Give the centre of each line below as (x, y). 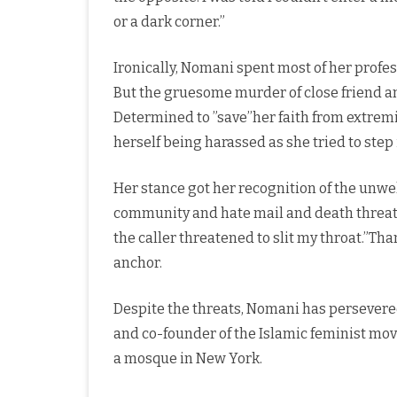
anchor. (138, 263)
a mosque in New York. (188, 358)
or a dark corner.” (169, 22)
